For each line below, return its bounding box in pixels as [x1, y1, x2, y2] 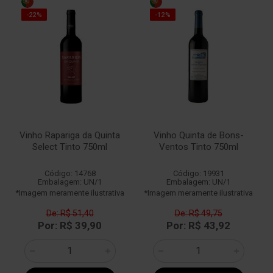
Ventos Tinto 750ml [158, 141, 238, 152]
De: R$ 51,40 [46, 208, 94, 218]
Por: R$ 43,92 [166, 219, 230, 232]
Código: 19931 [172, 169, 224, 178]
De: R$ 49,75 [174, 208, 222, 218]
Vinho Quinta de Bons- [153, 130, 244, 141]
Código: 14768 [44, 169, 96, 178]
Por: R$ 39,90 [38, 219, 102, 232]
